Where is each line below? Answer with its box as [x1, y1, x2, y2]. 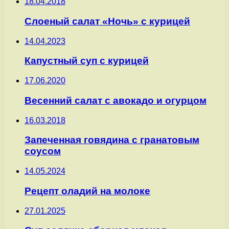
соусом [25, 146, 61, 157]
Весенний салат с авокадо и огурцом [25, 95, 207, 106]
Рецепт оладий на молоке [25, 185, 150, 196]
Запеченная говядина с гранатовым [25, 134, 199, 146]
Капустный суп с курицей [25, 55, 149, 66]
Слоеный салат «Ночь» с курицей [25, 16, 190, 27]
